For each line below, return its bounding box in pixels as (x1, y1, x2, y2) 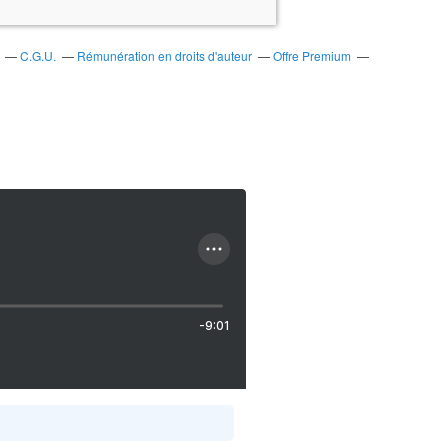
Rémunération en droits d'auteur (77, 47, 252, 64)
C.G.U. (20, 47, 56, 64)
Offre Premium (273, 47, 351, 64)
